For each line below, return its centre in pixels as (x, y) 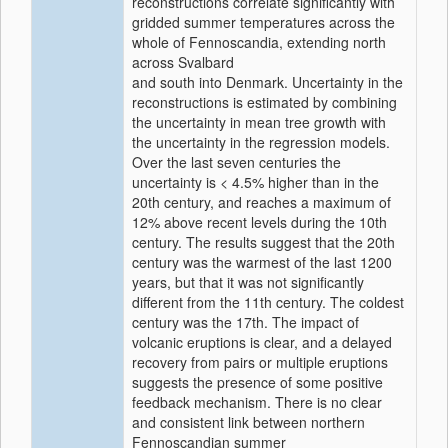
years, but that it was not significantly (248, 282)
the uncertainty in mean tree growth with (259, 122)
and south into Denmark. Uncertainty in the (267, 82)
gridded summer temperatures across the (263, 22)
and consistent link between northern (248, 422)
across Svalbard (183, 62)
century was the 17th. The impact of (245, 322)
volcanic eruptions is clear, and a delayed (262, 342)
